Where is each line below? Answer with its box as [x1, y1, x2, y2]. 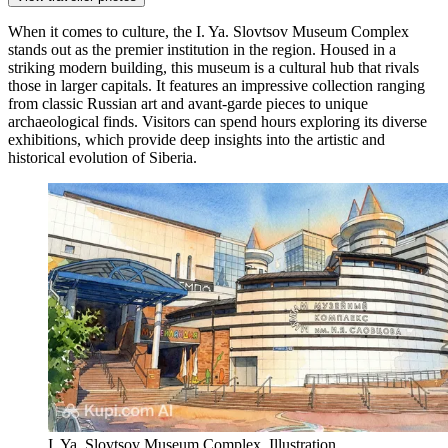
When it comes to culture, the [8, 22, 196, 40]
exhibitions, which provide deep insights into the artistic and [8, 130, 385, 148]
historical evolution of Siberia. [8, 148, 197, 166]
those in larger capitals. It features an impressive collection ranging [8, 76, 425, 94]
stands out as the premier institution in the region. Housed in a [8, 40, 396, 58]
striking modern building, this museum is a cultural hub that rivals [8, 58, 419, 76]
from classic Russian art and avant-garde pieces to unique [8, 94, 368, 112]
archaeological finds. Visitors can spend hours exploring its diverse [8, 112, 427, 130]
